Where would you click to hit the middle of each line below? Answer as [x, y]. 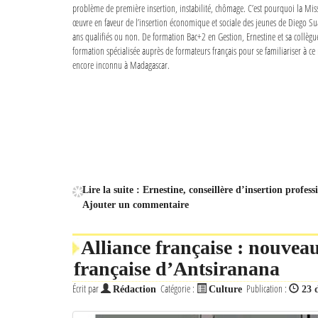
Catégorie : [179, 288]
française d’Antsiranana [177, 268]
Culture [225, 289]
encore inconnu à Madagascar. [121, 65]
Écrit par [87, 288]
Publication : [268, 288]
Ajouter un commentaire [136, 204]
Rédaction [135, 289]
